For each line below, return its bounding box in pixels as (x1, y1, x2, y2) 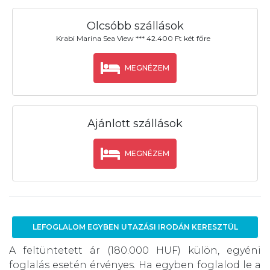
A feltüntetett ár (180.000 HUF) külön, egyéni (9, 244, 261, 256)
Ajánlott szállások (87, 116, 183, 130)
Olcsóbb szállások (86, 19, 184, 33)
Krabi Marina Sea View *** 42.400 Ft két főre (55, 33, 210, 43)
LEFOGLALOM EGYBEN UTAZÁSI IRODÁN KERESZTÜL (32, 222, 238, 231)
